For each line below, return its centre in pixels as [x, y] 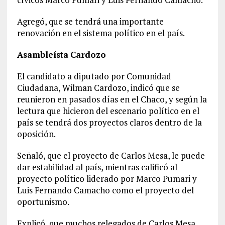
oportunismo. [43, 201]
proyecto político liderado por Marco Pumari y [107, 178]
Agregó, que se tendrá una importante [90, 21]
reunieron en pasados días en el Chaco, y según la [112, 99]
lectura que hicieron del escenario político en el [108, 110]
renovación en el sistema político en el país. [101, 33]
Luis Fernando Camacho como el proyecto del [105, 190]
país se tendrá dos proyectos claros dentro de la [109, 122]
